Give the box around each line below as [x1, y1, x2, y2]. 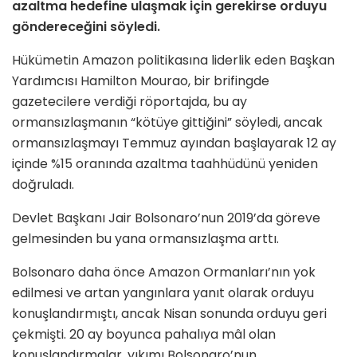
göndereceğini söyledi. [12, 18, 160, 37]
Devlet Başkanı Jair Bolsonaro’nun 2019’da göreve [12, 209, 320, 228]
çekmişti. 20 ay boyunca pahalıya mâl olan [12, 325, 276, 344]
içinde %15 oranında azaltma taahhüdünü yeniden [12, 155, 318, 174]
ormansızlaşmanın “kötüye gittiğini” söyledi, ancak [12, 113, 323, 132]
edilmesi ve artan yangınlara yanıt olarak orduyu [12, 284, 314, 303]
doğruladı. [12, 175, 74, 194]
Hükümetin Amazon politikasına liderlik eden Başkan [12, 51, 335, 70]
